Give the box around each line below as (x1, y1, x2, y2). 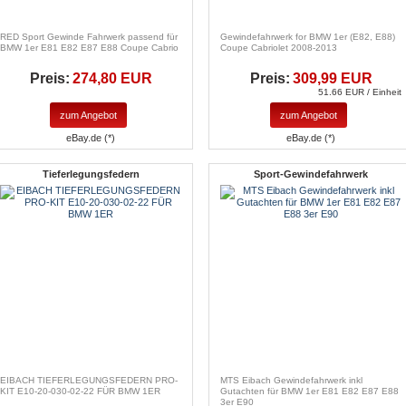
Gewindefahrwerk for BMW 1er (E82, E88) (220, 31, 395, 42)
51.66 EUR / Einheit (318, 86, 401, 97)
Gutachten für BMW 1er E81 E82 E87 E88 (220, 386, 399, 397)
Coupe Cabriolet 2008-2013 (220, 42, 337, 53)
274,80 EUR (72, 70, 152, 86)
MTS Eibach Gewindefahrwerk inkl (220, 375, 362, 386)
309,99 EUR (292, 70, 372, 86)
